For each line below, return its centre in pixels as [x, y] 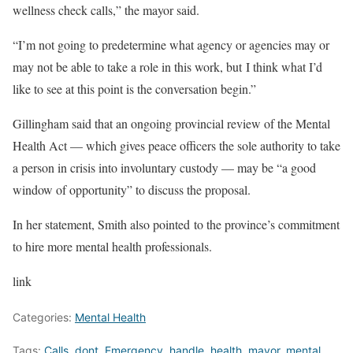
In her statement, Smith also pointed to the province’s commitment [176, 225]
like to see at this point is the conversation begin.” [134, 89]
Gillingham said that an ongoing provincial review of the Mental [171, 124]
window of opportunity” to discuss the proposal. [132, 190]
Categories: [44, 318]
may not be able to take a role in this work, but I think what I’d [167, 67]
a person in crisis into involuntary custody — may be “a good [164, 168]
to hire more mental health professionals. [112, 247]
